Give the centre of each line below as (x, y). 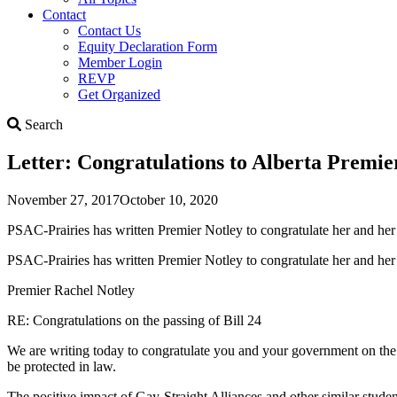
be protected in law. (62, 366)
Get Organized (119, 94)
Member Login (120, 62)
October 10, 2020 (169, 199)
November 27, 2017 (63, 199)
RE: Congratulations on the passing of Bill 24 (134, 320)
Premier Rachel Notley (71, 290)
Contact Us (109, 30)
